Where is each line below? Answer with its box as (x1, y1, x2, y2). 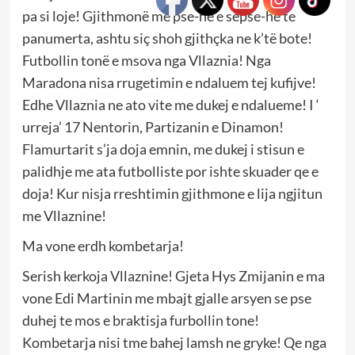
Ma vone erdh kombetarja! (21, 237, 184, 255)
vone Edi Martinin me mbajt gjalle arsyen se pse (21, 289, 311, 307)
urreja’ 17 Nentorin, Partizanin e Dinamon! (21, 118, 284, 136)
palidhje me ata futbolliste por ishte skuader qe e (21, 162, 319, 181)
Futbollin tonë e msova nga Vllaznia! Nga (21, 52, 271, 70)
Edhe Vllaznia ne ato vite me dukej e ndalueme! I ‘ (21, 96, 319, 114)
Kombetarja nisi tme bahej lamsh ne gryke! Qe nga (21, 334, 326, 352)
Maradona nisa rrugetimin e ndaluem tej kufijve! (21, 74, 316, 92)
